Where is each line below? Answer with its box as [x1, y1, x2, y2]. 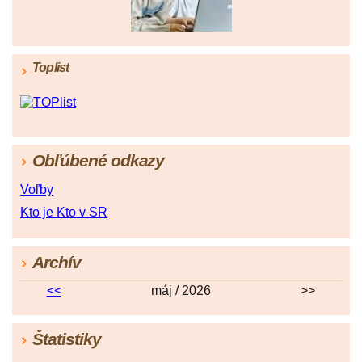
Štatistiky [32, 330, 101, 349]
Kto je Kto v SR [20, 205, 107, 220]
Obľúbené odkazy [32, 151, 165, 170]
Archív [32, 253, 81, 272]
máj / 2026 [150, 284, 211, 298]
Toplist [32, 61, 69, 75]
